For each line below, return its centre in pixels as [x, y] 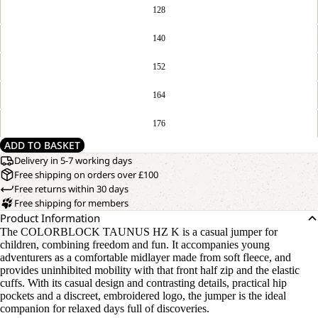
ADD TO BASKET [42, 145]
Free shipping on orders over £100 [86, 175]
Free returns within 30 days [71, 189]
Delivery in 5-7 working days [73, 160]
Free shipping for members [71, 203]
